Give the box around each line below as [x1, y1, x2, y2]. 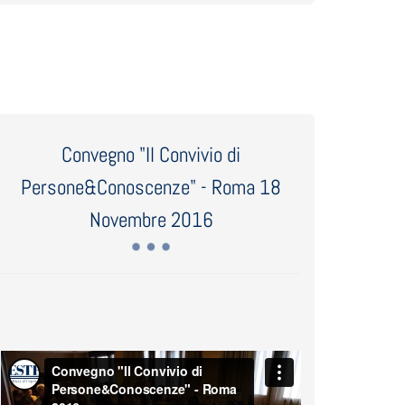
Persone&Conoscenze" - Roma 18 [21, 174, 282, 201]
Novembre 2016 [89, 206, 213, 233]
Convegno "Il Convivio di [61, 141, 241, 168]
